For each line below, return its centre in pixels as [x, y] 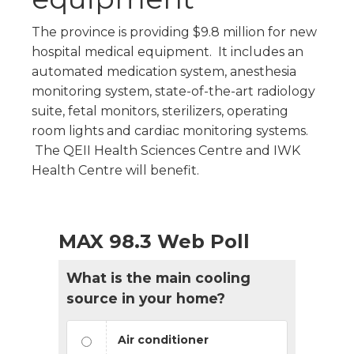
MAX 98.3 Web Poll [154, 241]
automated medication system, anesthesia [164, 71]
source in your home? [146, 298]
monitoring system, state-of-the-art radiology [173, 91]
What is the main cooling [158, 277]
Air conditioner [163, 339]
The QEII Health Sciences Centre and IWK [166, 150]
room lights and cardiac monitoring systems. [170, 130]
